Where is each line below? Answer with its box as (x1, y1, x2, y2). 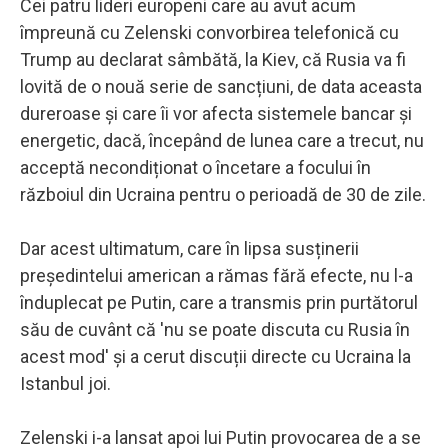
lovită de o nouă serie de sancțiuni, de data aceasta (20, 75, 422, 97)
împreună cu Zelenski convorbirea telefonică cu (20, 21, 399, 43)
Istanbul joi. (20, 372, 111, 394)
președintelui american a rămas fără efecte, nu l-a (20, 264, 413, 286)
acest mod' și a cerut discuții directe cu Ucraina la (20, 345, 411, 367)
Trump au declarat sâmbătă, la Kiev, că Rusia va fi (20, 48, 406, 70)
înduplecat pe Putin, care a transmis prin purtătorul (20, 291, 418, 313)
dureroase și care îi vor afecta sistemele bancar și (20, 102, 412, 124)
